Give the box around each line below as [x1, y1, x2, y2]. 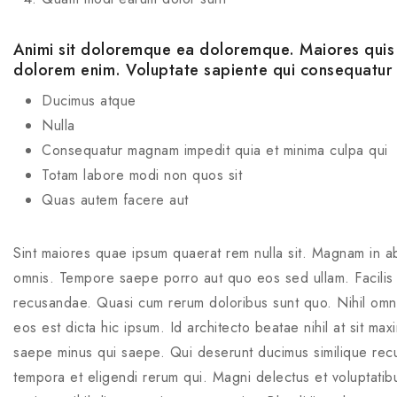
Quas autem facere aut [42, 190, 189, 210]
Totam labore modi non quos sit [42, 165, 242, 185]
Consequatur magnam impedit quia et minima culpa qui [42, 140, 388, 160]
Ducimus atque [42, 90, 136, 111]
